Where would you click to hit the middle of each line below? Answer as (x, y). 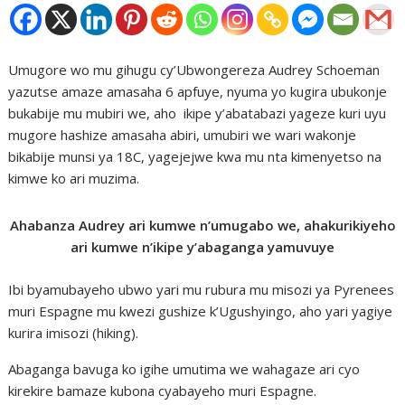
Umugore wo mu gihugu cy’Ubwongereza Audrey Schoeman (194, 70)
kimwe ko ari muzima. (74, 178)
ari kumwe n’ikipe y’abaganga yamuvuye (202, 247)
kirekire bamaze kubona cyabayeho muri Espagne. (163, 390)
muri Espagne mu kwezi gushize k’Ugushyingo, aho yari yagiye (201, 311)
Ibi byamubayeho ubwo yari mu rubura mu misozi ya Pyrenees (202, 289)
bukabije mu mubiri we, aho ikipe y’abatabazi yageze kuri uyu (198, 113)
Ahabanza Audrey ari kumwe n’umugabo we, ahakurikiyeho (202, 226)
